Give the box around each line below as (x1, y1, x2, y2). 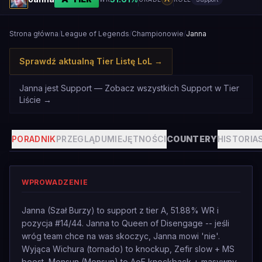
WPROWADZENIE (22, 178, 88, 187)
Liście (19, 95, 41, 105)
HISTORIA (217, 134, 258, 144)
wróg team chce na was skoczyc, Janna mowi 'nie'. (22, 231, 220, 241)
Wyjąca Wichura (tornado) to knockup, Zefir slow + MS (22, 244, 235, 254)
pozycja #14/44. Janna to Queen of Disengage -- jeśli (22, 218, 229, 228)
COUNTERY (166, 134, 218, 144)
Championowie (132, 29, 184, 38)
